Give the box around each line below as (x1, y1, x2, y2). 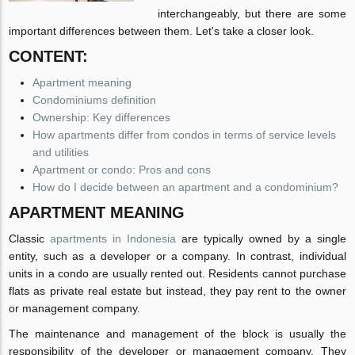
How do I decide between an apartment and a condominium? (32, 181, 339, 193)
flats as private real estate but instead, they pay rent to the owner (9, 284, 346, 297)
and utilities (32, 146, 90, 158)
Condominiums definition (32, 94, 157, 106)
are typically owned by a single (176, 232, 346, 245)
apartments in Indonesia (50, 232, 177, 245)
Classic (9, 232, 51, 245)
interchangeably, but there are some (157, 7, 346, 20)
